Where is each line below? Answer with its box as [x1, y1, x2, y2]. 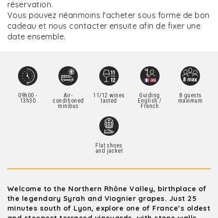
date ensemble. [7, 32, 66, 41]
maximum [178, 97, 203, 104]
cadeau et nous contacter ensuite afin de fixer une [7, 21, 201, 31]
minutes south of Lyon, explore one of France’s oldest [7, 204, 211, 213]
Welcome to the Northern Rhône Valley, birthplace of [7, 184, 207, 193]
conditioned [53, 97, 84, 104]
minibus [58, 103, 79, 109]
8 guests [179, 92, 202, 99]
